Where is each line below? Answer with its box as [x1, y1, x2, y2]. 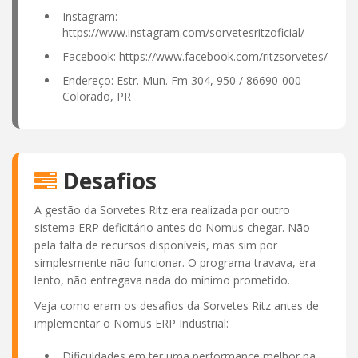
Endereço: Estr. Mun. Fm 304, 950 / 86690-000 [62, 72, 301, 88]
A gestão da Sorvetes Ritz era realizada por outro [34, 201, 290, 217]
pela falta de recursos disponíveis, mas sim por [34, 237, 277, 253]
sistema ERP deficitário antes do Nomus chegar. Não [34, 219, 310, 235]
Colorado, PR [62, 88, 131, 104]
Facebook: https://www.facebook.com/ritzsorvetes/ [62, 48, 328, 64]
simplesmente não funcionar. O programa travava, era [34, 254, 316, 270]
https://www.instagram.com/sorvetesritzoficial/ [62, 24, 304, 40]
